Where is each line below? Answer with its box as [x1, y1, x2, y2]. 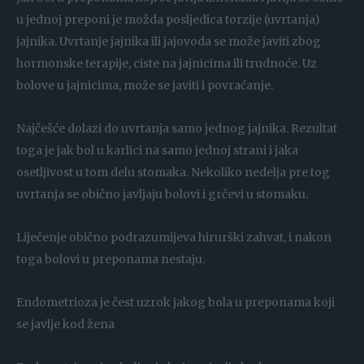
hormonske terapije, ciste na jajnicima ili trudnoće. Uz [16, 56, 317, 71]
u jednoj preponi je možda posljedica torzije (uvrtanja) [16, 12, 320, 28]
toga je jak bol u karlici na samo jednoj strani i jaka [16, 143, 298, 158]
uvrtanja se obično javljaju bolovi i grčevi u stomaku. [16, 187, 308, 202]
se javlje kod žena [16, 317, 115, 332]
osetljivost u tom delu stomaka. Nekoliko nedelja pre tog [16, 165, 330, 180]
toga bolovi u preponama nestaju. [16, 252, 205, 267]
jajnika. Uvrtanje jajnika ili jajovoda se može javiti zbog [16, 34, 321, 50]
